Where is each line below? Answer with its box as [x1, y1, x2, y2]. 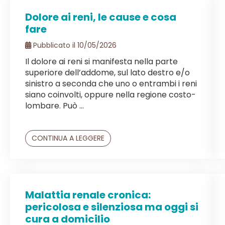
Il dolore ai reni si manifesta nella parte [25, 55, 178, 67]
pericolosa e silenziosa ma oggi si [25, 199, 198, 214]
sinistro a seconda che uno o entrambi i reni [25, 77, 197, 89]
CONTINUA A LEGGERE [32, 133, 104, 143]
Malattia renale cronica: [25, 187, 151, 202]
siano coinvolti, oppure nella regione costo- [25, 88, 196, 100]
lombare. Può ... [25, 99, 84, 111]
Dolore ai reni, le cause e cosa [25, 10, 176, 24]
